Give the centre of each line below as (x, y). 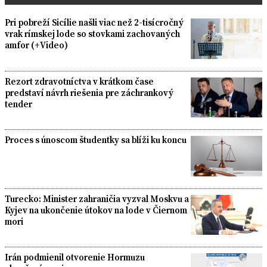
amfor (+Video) (36, 45)
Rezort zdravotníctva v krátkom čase (79, 81)
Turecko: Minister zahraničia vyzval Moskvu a (97, 198)
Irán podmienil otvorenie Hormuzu (75, 257)
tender (18, 104)
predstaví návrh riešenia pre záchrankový (89, 92)
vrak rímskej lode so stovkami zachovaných (92, 34)
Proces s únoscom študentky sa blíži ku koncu (96, 140)
